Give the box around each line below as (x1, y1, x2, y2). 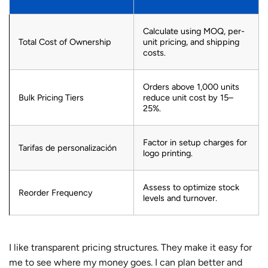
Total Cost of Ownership (19, 36, 111, 47)
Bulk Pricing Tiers (19, 92, 84, 103)
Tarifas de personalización (19, 142, 117, 153)
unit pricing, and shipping (143, 36, 239, 47)
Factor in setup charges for (143, 136, 247, 148)
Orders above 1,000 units (143, 81, 239, 92)
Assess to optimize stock (143, 181, 239, 193)
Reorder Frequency (19, 187, 93, 198)
